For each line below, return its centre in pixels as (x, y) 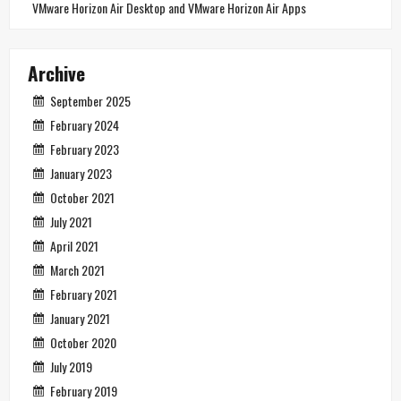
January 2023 (81, 173)
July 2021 (71, 221)
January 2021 (80, 318)
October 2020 (83, 342)
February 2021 (84, 294)
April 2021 (74, 245)
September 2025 (90, 100)
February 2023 (85, 149)
